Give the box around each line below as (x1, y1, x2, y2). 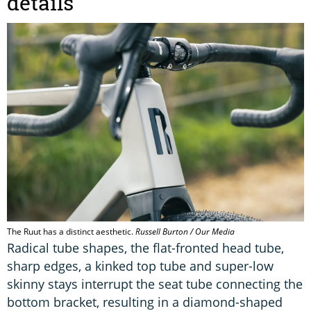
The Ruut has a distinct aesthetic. (7, 225, 135, 237)
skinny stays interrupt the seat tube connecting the (7, 275, 303, 292)
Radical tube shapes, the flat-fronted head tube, (7, 239, 284, 256)
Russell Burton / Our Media (135, 225, 235, 237)
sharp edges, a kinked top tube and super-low (7, 257, 274, 274)
